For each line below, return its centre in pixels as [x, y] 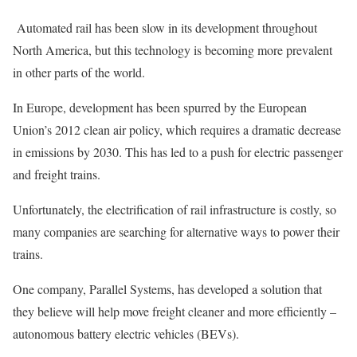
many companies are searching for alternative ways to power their [176, 231]
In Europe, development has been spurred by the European [160, 107]
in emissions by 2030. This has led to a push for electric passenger [178, 151]
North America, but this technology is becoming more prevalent [173, 49]
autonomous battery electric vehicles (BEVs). [126, 333]
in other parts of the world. [79, 72]
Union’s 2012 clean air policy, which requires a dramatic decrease [177, 129]
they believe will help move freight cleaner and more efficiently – [175, 311]
